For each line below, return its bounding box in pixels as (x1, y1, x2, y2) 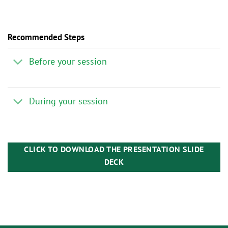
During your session (29, 95, 108, 107)
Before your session (29, 55, 107, 68)
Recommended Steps (8, 31, 84, 43)
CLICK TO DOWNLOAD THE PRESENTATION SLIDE (24, 144, 204, 154)
